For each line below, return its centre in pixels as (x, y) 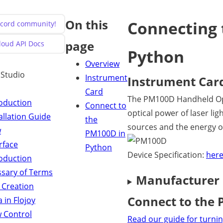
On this (87, 25)
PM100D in (105, 133)
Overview (102, 64)
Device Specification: (167, 155)
